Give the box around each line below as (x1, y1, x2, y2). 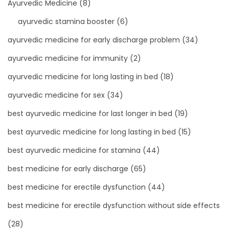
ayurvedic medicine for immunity (8, 53, 128, 63)
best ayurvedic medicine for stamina (8, 145, 141, 155)
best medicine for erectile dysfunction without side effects (8, 200, 220, 211)
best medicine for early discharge (8, 163, 128, 174)
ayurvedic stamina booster (18, 16, 114, 27)
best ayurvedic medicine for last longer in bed (8, 108, 172, 119)
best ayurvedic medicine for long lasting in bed (8, 126, 176, 137)
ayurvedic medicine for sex (8, 89, 105, 100)
